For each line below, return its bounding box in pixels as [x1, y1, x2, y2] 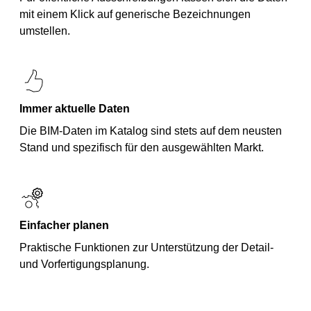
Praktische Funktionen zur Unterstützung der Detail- [19, 242, 274, 253]
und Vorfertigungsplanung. [19, 258, 149, 270]
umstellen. [19, 25, 70, 37]
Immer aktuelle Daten [19, 103, 130, 115]
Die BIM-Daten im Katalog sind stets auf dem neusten [19, 125, 282, 137]
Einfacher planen [19, 219, 109, 231]
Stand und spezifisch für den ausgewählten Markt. [19, 142, 264, 153]
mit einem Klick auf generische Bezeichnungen [19, 8, 251, 20]
